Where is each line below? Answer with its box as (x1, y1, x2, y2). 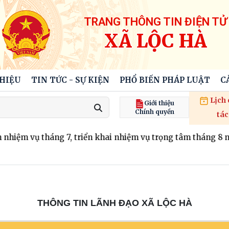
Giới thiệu (144, 99, 174, 107)
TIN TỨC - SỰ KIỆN (31, 75, 109, 85)
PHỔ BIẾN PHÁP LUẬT (119, 75, 210, 85)
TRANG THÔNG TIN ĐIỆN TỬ (84, 15, 227, 28)
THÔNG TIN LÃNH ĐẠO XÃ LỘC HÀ (37, 198, 192, 208)
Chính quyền (134, 108, 174, 116)
